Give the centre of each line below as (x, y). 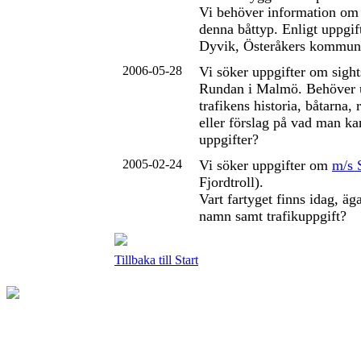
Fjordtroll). (231, 182)
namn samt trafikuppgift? (273, 216)
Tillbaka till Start (156, 260)
